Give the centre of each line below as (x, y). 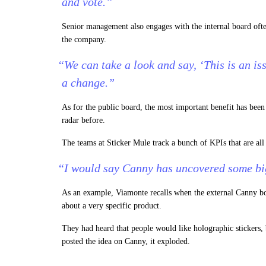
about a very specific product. (112, 206)
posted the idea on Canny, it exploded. (126, 241)
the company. (84, 39)
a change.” (88, 83)
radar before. (83, 120)
